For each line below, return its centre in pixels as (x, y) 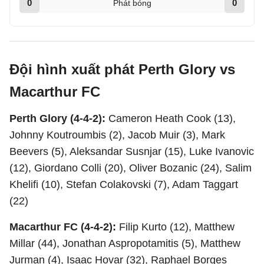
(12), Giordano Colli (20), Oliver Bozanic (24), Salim (131, 168)
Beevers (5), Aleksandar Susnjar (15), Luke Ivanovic (132, 151)
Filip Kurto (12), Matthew (177, 227)
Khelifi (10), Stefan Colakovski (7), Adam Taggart (124, 184)
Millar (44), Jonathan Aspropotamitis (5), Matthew (125, 243)
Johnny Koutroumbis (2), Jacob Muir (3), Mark (117, 135)
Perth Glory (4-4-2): (59, 118)
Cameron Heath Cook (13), (172, 118)
